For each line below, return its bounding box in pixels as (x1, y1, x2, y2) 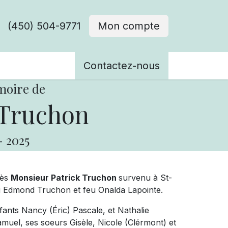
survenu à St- (119, 173, 172, 183)
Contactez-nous (83, 60, 160, 72)
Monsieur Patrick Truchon (11, 173, 119, 183)
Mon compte (98, 20, 160, 32)
